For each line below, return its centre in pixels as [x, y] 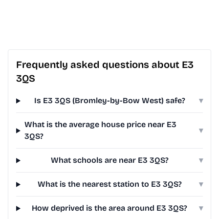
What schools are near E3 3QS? [109, 160]
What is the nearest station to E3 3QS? [109, 184]
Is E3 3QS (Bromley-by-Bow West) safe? [109, 101]
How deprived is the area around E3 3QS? [110, 208]
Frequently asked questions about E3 [105, 65]
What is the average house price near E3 [100, 125]
